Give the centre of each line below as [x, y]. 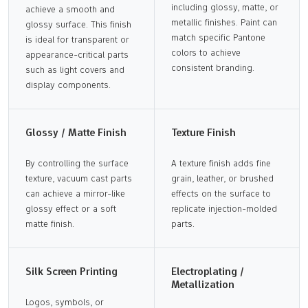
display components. [68, 84]
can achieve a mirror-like [75, 193]
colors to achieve [206, 52]
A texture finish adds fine [221, 163]
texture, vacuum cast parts [79, 178]
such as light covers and [75, 69]
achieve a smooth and [70, 9]
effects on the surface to [221, 193]
